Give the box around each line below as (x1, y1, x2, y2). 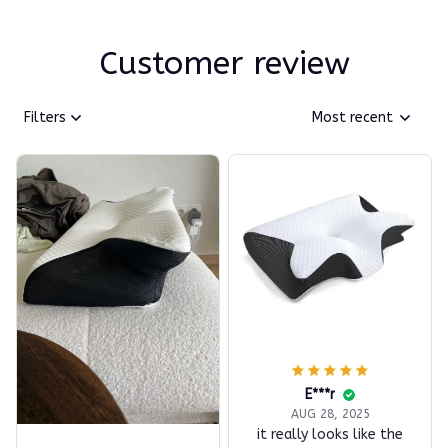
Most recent (312, 109, 393, 127)
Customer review (98, 44, 350, 82)
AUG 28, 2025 (290, 407, 370, 422)
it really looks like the (257, 426, 403, 444)
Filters (24, 109, 66, 127)
